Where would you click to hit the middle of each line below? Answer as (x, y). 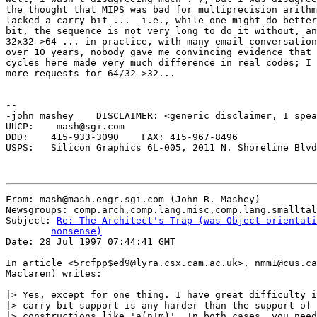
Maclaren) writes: (54, 273)
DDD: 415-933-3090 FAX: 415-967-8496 (62, 137)
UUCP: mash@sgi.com (68, 126)
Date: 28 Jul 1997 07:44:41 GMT (91, 242)
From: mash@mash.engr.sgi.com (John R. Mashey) (133, 199)
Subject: (31, 220)
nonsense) (76, 231)
